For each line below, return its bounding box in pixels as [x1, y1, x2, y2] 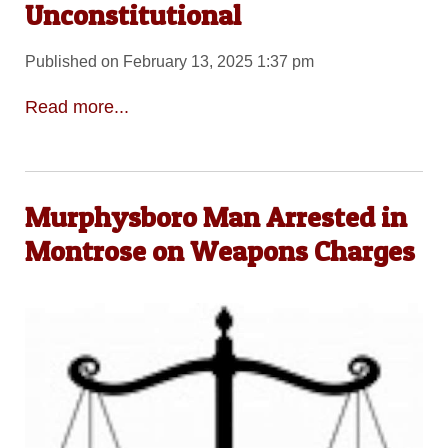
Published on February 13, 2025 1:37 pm [24, 52, 314, 70]
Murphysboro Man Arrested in [24, 199, 407, 234]
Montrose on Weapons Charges [24, 233, 415, 268]
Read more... [24, 97, 129, 118]
